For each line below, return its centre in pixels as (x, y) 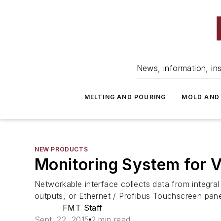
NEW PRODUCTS (61, 149)
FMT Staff (83, 208)
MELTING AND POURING (125, 97)
